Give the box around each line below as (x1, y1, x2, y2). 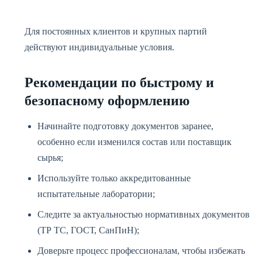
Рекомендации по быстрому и (25, 75, 214, 90)
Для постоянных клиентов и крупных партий (25, 26, 207, 36)
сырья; (37, 153, 63, 163)
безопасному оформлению (25, 93, 189, 108)
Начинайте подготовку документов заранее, (37, 121, 213, 131)
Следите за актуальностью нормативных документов (37, 209, 250, 219)
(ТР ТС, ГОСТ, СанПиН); (37, 225, 139, 235)
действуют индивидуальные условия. (25, 42, 174, 52)
